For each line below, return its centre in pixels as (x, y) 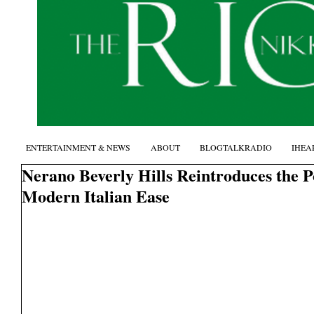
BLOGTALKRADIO (236, 147)
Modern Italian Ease (96, 196)
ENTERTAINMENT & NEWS (78, 147)
